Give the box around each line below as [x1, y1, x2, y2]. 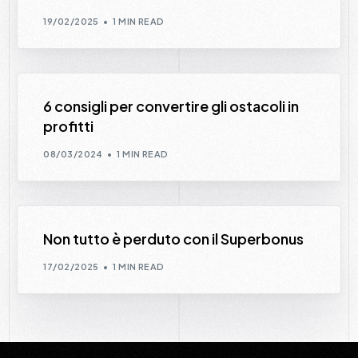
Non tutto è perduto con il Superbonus [43, 229, 304, 249]
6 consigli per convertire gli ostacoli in [43, 97, 300, 116]
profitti [43, 117, 94, 136]
